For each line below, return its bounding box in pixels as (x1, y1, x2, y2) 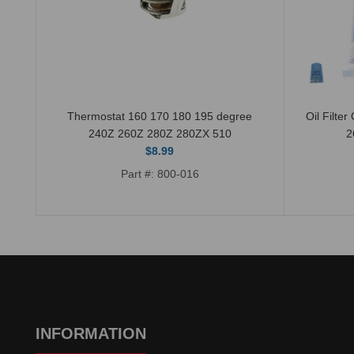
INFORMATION (36, 324, 146, 342)
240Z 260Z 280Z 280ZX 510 (88, 126, 232, 140)
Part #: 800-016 (120, 167, 199, 180)
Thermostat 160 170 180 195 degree (67, 109, 252, 122)
